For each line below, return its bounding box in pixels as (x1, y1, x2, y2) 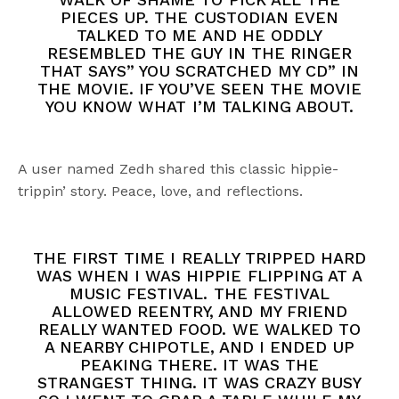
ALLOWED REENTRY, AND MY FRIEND (52, 302, 347, 322)
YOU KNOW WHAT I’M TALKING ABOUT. (45, 97, 354, 117)
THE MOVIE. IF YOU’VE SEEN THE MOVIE (37, 79, 362, 99)
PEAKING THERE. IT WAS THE (79, 355, 320, 375)
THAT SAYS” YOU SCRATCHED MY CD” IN (40, 61, 359, 81)
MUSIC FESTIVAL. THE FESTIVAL (69, 284, 330, 304)
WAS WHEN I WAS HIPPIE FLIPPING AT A (37, 266, 362, 286)
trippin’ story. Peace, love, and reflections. (18, 183, 304, 200)
